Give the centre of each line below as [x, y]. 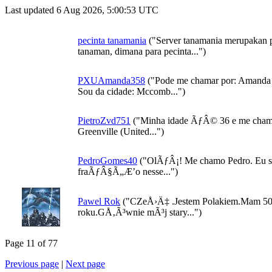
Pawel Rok [99, 201]
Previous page [32, 264]
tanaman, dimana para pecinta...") [142, 51]
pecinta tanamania [112, 40]
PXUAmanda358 [111, 80]
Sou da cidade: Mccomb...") [131, 91]
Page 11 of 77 [31, 243]
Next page [85, 264]
